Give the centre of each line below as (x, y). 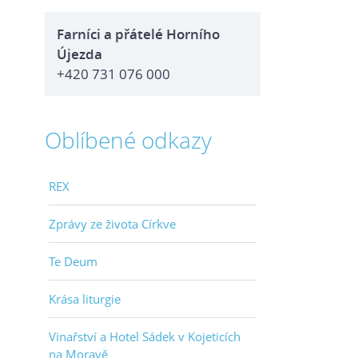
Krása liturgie (85, 299)
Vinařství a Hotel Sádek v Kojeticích (145, 336)
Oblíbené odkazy (128, 140)
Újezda (80, 54)
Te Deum (73, 261)
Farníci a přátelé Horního (138, 34)
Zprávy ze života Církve (112, 224)
